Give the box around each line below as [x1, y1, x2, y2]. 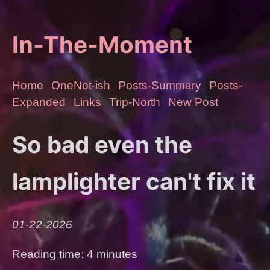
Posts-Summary [118, 79, 201, 92]
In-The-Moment [12, 30, 192, 58]
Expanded [12, 96, 66, 109]
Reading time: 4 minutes [12, 248, 137, 261]
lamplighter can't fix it [12, 168, 256, 196]
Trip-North [109, 96, 160, 109]
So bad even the [12, 131, 192, 159]
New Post [168, 96, 218, 109]
